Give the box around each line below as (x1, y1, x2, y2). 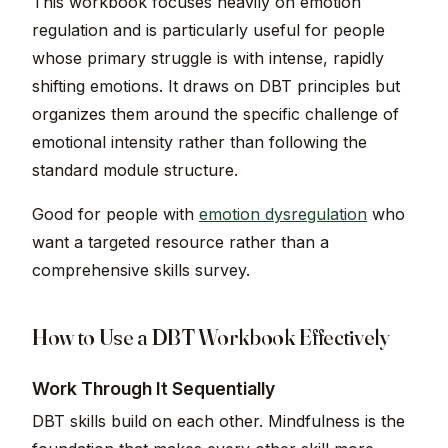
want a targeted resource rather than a (32, 232, 329, 253)
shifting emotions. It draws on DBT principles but (32, 76, 400, 97)
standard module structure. (32, 160, 238, 181)
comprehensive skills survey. (32, 260, 250, 281)
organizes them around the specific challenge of (32, 104, 399, 125)
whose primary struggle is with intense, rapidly (32, 48, 384, 69)
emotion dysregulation (199, 204, 367, 225)
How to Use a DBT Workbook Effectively (32, 323, 390, 352)
